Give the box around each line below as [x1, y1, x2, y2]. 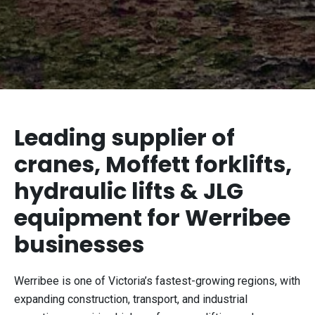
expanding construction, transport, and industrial [14, 292, 247, 306]
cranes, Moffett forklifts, [14, 148, 292, 180]
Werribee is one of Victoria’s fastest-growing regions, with [14, 274, 300, 288]
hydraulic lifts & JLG [14, 174, 243, 207]
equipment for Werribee [14, 201, 290, 233]
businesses [14, 228, 144, 260]
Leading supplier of [14, 121, 235, 153]
